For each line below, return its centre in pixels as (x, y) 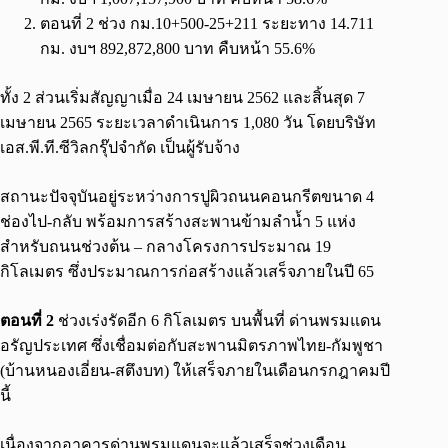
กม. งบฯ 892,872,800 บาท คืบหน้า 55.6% (177, 49)
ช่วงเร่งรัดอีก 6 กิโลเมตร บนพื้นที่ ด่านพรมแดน (219, 321)
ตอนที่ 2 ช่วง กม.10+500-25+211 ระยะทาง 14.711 (207, 24)
